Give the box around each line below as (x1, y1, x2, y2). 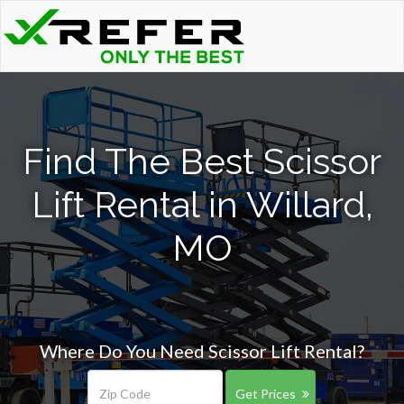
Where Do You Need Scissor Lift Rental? (40, 340, 364, 362)
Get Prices (234, 386, 296, 401)
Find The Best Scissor (23, 140, 381, 182)
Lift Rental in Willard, (31, 183, 373, 225)
